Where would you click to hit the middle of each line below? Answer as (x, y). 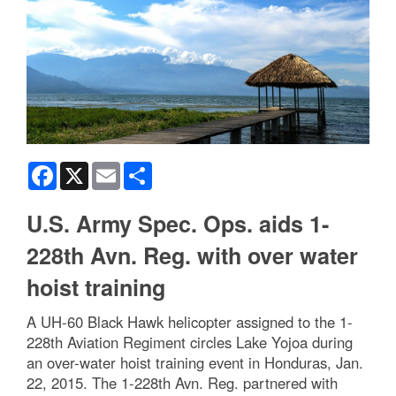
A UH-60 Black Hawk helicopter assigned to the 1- (190, 321)
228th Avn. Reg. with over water (192, 255)
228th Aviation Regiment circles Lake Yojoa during (190, 342)
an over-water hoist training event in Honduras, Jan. (195, 362)
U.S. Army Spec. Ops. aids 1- (178, 223)
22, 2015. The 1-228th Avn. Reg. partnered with (182, 382)
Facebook (84, 168)
